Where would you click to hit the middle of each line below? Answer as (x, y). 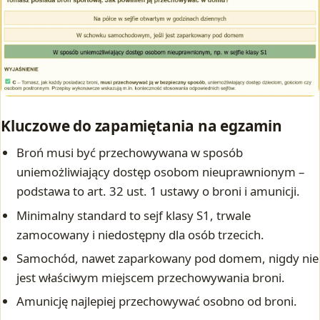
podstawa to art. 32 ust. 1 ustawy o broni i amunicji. (159, 191)
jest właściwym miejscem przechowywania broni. (151, 278)
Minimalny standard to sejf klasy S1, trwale (134, 215)
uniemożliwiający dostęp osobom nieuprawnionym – (161, 172)
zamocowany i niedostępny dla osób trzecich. (141, 234)
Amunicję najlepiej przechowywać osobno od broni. (157, 301)
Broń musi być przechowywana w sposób (130, 153)
